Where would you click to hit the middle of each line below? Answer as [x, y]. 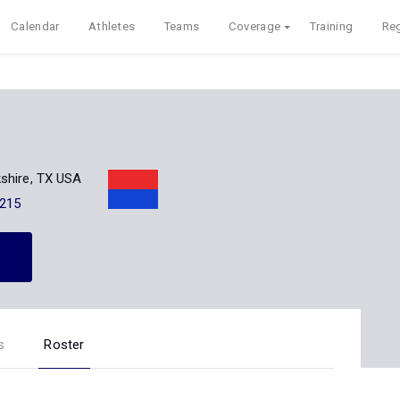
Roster [64, 345]
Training [331, 26]
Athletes [112, 26]
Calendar [35, 26]
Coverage [254, 26]
